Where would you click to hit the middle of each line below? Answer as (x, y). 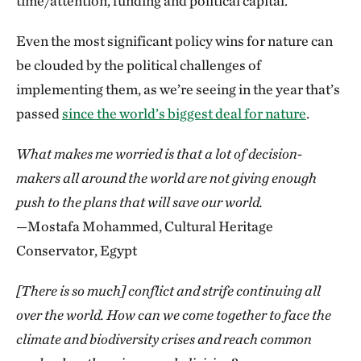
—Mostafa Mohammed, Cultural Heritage (145, 226)
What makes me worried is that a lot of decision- (159, 153)
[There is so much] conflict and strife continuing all (168, 290)
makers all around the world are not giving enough (166, 177)
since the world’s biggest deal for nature (184, 113)
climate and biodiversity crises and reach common (164, 338)
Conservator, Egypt (77, 250)
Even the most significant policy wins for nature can (174, 40)
